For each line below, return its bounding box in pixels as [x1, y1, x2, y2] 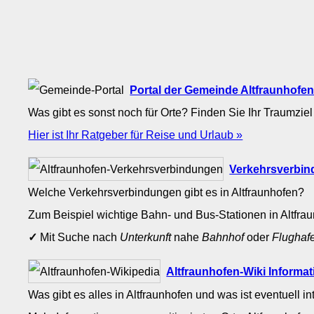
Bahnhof [202, 231, 245, 244]
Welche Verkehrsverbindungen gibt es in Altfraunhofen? [28, 186, 305, 199]
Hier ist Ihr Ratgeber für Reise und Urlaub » [28, 128, 243, 141]
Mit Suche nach [37, 231, 121, 244]
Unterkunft [120, 231, 172, 244]
